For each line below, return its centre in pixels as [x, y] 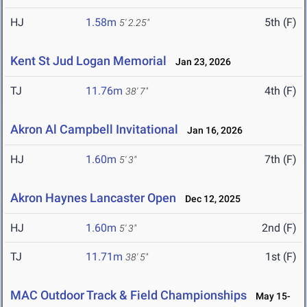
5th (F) [281, 23]
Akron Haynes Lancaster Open [93, 198]
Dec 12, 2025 [210, 199]
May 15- [270, 296]
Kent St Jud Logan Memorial [88, 61]
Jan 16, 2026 [212, 131]
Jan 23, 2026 [200, 62]
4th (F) [281, 91]
